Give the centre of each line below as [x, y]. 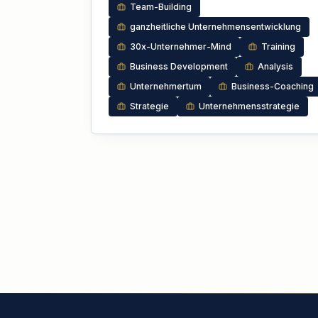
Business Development [179, 66]
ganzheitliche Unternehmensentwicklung [215, 27]
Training [278, 46]
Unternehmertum [166, 86]
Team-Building [161, 7]
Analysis [275, 66]
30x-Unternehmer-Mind [181, 46]
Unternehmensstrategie [249, 106]
